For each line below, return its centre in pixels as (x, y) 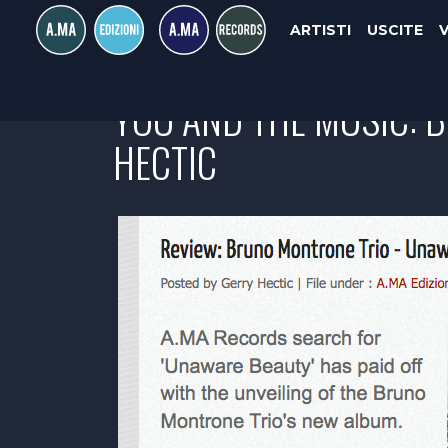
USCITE (394, 30)
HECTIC (165, 162)
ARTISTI (320, 30)
